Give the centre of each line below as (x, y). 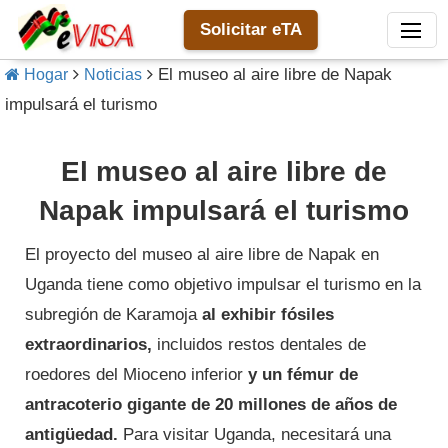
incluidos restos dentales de (259, 345)
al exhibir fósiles (268, 315)
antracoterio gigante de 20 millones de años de (211, 405)
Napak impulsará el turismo (224, 211)
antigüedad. (71, 435)
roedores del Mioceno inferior (136, 375)
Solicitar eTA (250, 29)
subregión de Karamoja (113, 315)
